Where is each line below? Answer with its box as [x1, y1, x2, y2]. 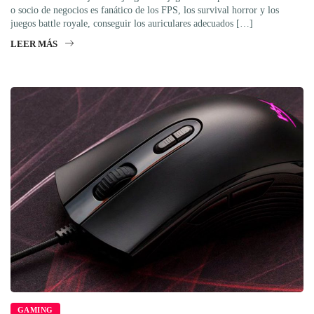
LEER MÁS [11, 39, 57, 50]
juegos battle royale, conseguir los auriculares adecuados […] [11, 18, 253, 29]
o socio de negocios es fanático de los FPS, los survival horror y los [11, 5, 279, 16]
